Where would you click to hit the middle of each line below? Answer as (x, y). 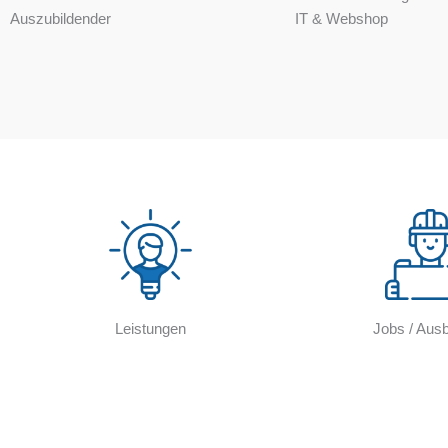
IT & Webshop (341, 19)
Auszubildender (60, 19)
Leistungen (150, 329)
